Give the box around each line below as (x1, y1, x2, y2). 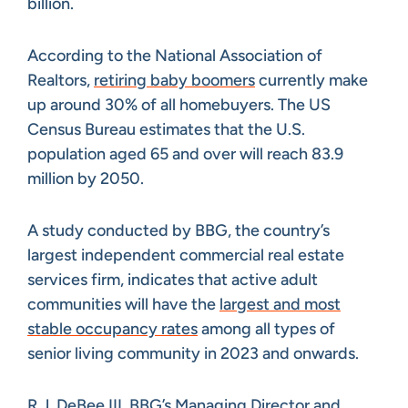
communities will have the (27, 293, 219, 314)
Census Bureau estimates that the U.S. (27, 118, 305, 139)
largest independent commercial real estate (27, 244, 344, 265)
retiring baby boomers (94, 69, 255, 90)
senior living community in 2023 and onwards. (27, 342, 359, 363)
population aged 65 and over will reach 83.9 (27, 143, 343, 164)
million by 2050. (27, 168, 144, 189)
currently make (255, 69, 368, 90)
